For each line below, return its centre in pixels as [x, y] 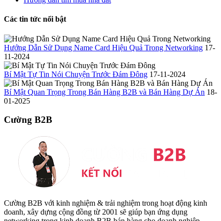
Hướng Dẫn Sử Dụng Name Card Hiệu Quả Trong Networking [103, 47]
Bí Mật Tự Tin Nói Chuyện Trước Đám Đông [76, 74]
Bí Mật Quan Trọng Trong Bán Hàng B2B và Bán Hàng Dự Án [104, 92]
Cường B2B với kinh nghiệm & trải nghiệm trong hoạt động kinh [106, 203]
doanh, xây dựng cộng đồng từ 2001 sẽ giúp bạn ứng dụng [96, 212]
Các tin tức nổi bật [35, 19]
